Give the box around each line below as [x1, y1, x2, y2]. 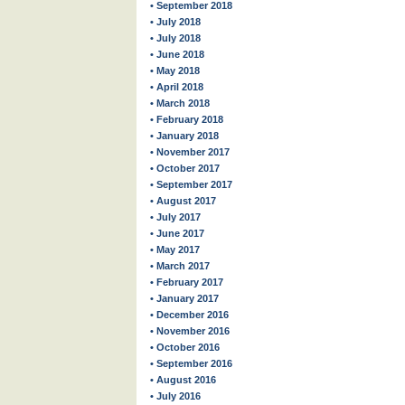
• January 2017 [150, 293, 219, 304]
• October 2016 [150, 342, 220, 353]
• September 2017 [150, 179, 232, 190]
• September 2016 [150, 358, 232, 369]
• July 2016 [150, 391, 201, 401]
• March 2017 [150, 260, 210, 271]
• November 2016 [150, 325, 230, 336]
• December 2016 [150, 309, 229, 320]
